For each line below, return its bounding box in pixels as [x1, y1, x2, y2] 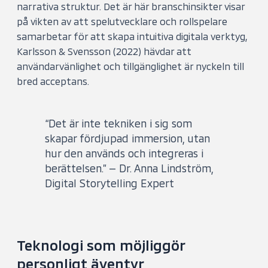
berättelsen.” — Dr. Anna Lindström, [44, 162, 213, 175]
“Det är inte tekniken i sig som [44, 117, 192, 130]
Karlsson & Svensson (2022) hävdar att [17, 45, 192, 57]
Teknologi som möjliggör [17, 236, 185, 254]
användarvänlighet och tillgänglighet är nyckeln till [17, 60, 245, 72]
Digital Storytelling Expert [44, 176, 174, 190]
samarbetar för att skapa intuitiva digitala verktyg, [17, 30, 248, 42]
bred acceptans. [17, 75, 90, 87]
